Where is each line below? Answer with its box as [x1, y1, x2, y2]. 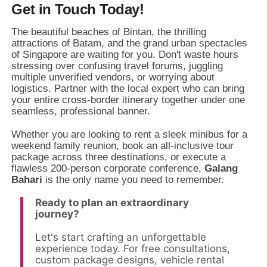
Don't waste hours [156, 49, 239, 61]
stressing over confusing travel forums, [11, 60, 187, 72]
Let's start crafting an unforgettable [35, 231, 207, 244]
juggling [186, 60, 223, 72]
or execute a [167, 151, 226, 163]
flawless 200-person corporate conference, [11, 163, 202, 175]
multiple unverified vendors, [11, 72, 135, 83]
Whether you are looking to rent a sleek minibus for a [11, 129, 248, 141]
